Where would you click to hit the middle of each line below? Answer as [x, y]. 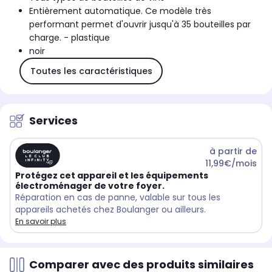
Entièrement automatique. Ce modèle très [120, 11]
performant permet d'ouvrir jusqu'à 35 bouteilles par [140, 25]
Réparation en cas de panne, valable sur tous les [118, 198]
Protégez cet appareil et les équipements [112, 176]
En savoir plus [41, 222]
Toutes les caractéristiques [91, 71]
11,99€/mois [231, 163]
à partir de [233, 151]
